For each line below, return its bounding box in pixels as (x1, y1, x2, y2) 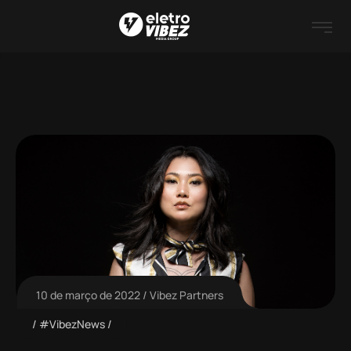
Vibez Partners (150, 288, 223, 302)
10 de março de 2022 (36, 288, 140, 302)
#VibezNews (38, 316, 105, 331)
